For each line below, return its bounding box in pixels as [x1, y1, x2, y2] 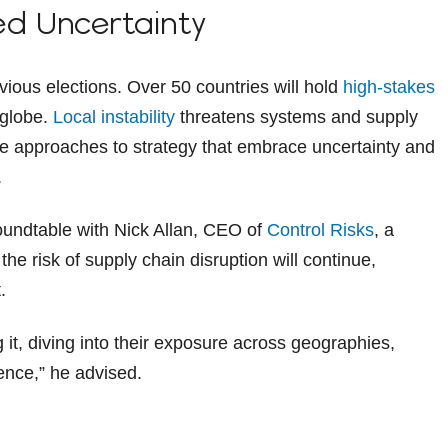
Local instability [53, 106, 175, 127]
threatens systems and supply [175, 106, 418, 127]
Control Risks [267, 219, 374, 240]
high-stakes [343, 76, 435, 97]
